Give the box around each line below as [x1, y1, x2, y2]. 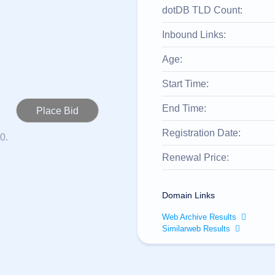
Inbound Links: [162, 29, 226, 40]
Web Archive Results [162, 212, 236, 222]
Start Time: [162, 79, 209, 89]
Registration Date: [162, 128, 241, 138]
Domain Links [162, 190, 215, 200]
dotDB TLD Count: [162, 5, 242, 15]
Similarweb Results [162, 224, 230, 233]
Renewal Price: [162, 152, 229, 163]
